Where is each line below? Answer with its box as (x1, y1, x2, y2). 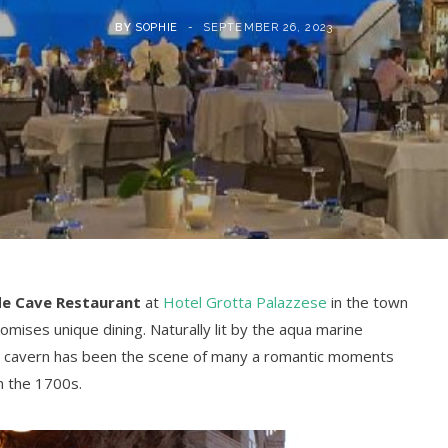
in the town (327, 292, 408, 313)
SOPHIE (135, 20, 179, 34)
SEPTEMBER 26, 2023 (203, 20, 333, 34)
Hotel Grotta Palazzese (163, 292, 327, 313)
